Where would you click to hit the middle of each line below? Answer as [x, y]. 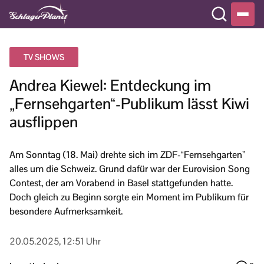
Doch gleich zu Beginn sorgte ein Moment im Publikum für [129, 197]
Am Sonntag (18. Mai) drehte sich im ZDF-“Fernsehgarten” [127, 155]
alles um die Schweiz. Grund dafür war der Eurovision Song [130, 169]
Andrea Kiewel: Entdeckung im [110, 85]
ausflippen [44, 122]
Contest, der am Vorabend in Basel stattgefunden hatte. [121, 183]
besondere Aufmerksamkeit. [66, 211]
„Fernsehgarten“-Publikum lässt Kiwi [129, 104]
